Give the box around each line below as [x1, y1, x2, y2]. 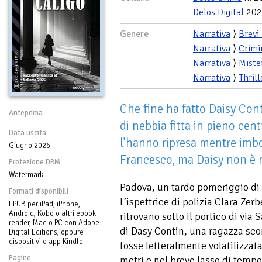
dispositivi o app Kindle [9, 236, 83, 246]
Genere [120, 27, 149, 40]
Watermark [9, 170, 43, 180]
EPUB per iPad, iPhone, [9, 199, 80, 209]
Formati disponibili [9, 186, 68, 196]
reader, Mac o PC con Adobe [9, 218, 99, 227]
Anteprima [9, 108, 43, 118]
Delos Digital [193, 6, 244, 18]
